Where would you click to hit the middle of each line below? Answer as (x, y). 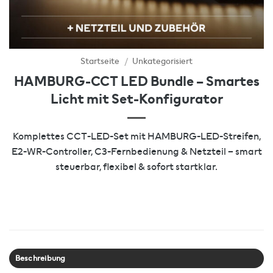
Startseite (100, 61)
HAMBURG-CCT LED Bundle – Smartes (136, 80)
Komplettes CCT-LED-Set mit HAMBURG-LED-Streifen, (136, 136)
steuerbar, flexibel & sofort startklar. (136, 166)
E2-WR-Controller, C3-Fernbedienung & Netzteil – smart (136, 151)
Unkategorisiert (162, 61)
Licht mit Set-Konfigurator (136, 98)
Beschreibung (40, 258)
